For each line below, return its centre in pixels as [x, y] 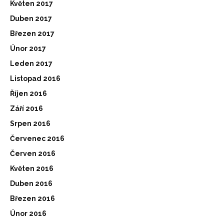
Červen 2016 [33, 153]
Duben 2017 [31, 18]
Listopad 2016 [35, 78]
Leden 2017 [31, 63]
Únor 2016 [28, 213]
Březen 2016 [32, 198]
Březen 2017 [32, 33]
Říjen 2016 [28, 93]
